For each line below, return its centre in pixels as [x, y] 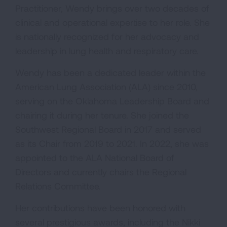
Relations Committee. [58, 186]
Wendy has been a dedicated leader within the [110, 72]
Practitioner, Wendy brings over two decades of [112, 8]
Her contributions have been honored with [100, 208]
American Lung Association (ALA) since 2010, [106, 87]
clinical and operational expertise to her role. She [112, 22]
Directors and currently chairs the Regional [101, 172]
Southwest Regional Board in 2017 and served [108, 129]
